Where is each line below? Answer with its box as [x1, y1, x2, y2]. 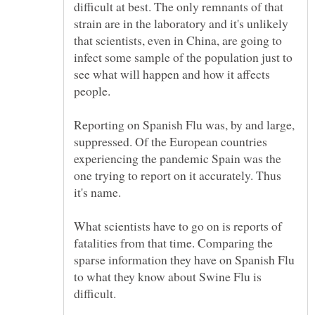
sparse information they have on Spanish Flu [74, 250, 295, 268]
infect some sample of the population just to [74, 48, 292, 65]
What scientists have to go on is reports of [74, 217, 282, 234]
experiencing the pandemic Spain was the [74, 149, 281, 167]
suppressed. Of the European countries [74, 132, 267, 150]
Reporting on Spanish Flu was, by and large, [74, 115, 295, 133]
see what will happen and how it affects [74, 65, 270, 82]
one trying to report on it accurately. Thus [74, 166, 281, 184]
